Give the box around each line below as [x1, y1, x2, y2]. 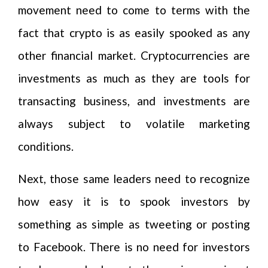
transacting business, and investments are [18, 94, 250, 108]
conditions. [18, 139, 74, 153]
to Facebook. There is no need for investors [18, 240, 250, 254]
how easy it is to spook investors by [18, 194, 250, 208]
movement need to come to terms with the [18, 3, 250, 17]
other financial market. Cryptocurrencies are [18, 48, 250, 62]
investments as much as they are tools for [18, 71, 250, 85]
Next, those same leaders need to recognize [18, 172, 250, 185]
